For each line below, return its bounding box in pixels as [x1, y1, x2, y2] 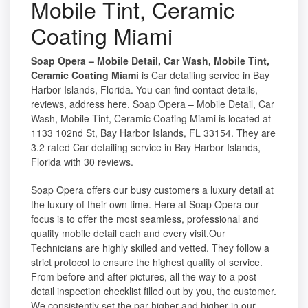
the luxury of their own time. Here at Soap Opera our [31, 197, 259, 212]
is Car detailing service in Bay [139, 68, 269, 82]
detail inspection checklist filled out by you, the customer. [31, 284, 276, 298]
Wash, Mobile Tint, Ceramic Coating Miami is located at [31, 111, 271, 126]
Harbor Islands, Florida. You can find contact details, [31, 82, 258, 97]
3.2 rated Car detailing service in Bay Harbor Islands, [31, 140, 261, 155]
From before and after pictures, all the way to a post [31, 269, 256, 284]
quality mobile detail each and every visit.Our [31, 226, 225, 241]
